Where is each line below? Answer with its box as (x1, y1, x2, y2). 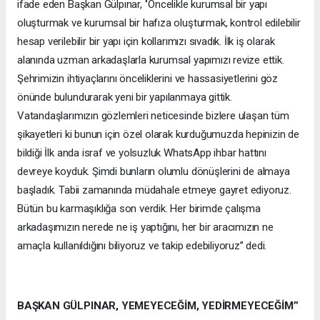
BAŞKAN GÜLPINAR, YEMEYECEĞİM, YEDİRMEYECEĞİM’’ (17, 299, 299, 312)
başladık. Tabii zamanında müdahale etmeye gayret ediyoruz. (17, 183, 291, 196)
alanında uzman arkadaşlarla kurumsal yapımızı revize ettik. (17, 53, 284, 66)
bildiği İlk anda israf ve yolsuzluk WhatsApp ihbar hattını (17, 146, 266, 159)
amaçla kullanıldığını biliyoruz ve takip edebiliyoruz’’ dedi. (17, 239, 267, 252)
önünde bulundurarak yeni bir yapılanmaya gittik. (17, 90, 232, 104)
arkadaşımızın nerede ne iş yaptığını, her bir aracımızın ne (17, 220, 274, 234)
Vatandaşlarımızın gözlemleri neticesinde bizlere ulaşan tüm (17, 109, 289, 122)
